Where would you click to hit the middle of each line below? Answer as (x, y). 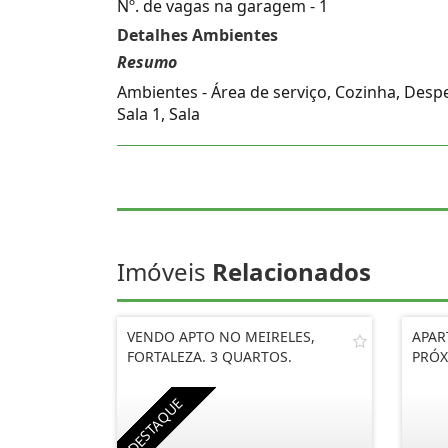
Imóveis (164, 271)
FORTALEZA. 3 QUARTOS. (209, 356)
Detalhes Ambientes (197, 35)
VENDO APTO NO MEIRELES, (221, 336)
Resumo (147, 62)
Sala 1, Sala (158, 114)
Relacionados (291, 271)
